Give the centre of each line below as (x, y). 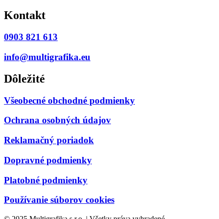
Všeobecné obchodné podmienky (69, 100)
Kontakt (25, 15)
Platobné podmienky (46, 180)
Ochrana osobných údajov (57, 120)
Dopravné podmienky (48, 160)
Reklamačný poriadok (49, 140)
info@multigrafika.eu (47, 57)
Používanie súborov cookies (59, 200)
